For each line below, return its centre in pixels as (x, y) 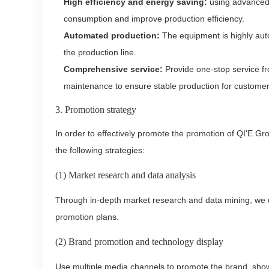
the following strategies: (100, 150)
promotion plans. (87, 217)
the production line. (100, 52)
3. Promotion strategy (96, 110)
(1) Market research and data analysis (125, 175)
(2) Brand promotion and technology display (139, 242)
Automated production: (112, 35)
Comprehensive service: (113, 69)
